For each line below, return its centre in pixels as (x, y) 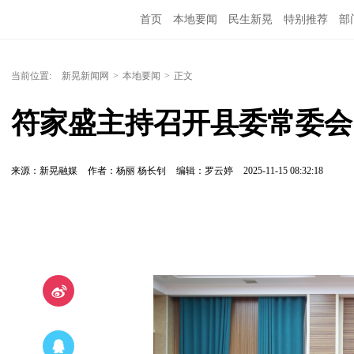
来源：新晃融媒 (44, 171)
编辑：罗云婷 (205, 171)
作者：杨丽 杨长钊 (128, 171)
